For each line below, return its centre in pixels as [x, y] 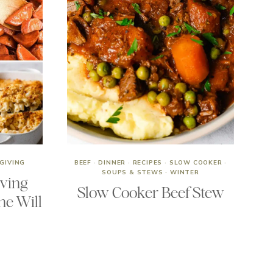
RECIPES [147, 163]
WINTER [185, 172]
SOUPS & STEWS [133, 172]
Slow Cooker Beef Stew [151, 193]
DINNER [112, 163]
